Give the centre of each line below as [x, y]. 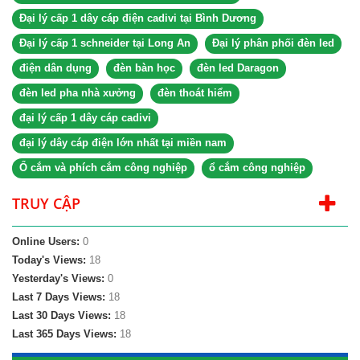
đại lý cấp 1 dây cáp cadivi [85, 118]
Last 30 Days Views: [63, 315]
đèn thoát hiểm [195, 93]
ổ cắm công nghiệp [257, 168]
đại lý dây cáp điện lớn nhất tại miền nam [123, 143]
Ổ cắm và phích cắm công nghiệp [103, 168]
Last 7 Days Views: [60, 297]
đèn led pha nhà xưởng [78, 93]
